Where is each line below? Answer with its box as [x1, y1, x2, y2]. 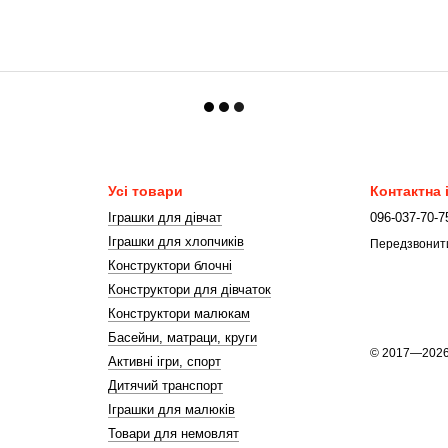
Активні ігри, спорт [107, 354, 221, 369]
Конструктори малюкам [107, 306, 250, 321]
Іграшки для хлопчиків [107, 234, 244, 249]
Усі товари [107, 183, 183, 199]
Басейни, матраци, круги [107, 330, 257, 345]
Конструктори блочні [107, 258, 232, 273]
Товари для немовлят [107, 426, 239, 441]
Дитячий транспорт [107, 378, 223, 393]
